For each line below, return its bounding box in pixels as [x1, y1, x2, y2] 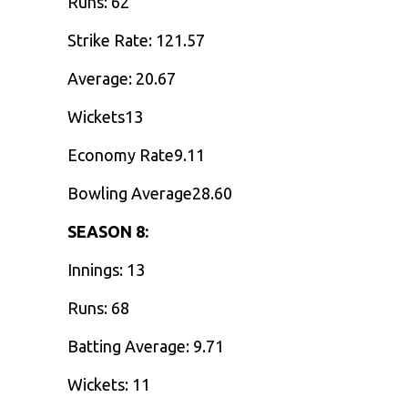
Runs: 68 [67, 299, 129, 317]
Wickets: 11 [67, 375, 150, 393]
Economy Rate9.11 [67, 146, 205, 164]
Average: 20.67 [67, 69, 176, 87]
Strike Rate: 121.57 [67, 31, 205, 49]
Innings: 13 [67, 260, 145, 279]
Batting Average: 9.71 [67, 337, 224, 355]
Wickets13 [67, 107, 143, 126]
